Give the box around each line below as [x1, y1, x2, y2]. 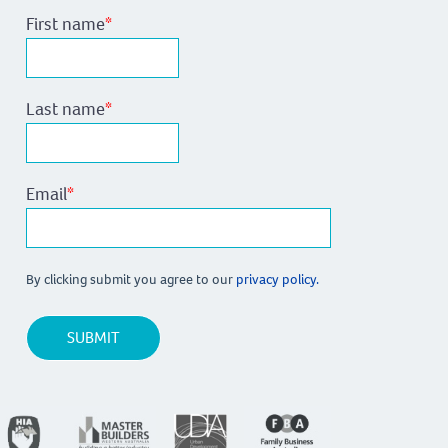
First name [26, 12, 105, 37]
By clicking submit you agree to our [26, 270, 236, 290]
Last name [26, 97, 105, 122]
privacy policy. [236, 270, 322, 290]
